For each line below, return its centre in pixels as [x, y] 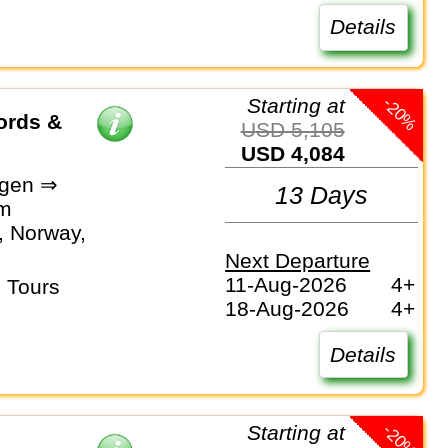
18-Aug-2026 [287, 308]
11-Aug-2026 [286, 284]
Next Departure [298, 260]
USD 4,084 [300, 153]
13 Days [322, 194]
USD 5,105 [300, 129]
